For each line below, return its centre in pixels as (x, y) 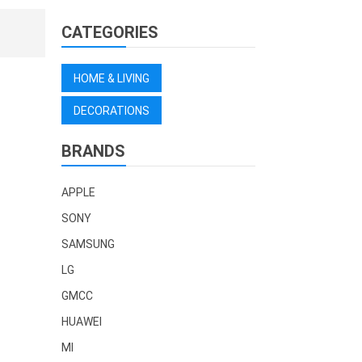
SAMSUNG (88, 244)
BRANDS (93, 152)
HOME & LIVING (112, 79)
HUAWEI (82, 322)
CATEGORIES (110, 33)
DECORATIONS (112, 111)
